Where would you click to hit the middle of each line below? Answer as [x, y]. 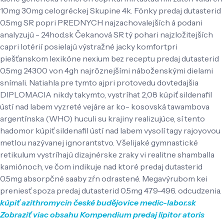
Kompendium [106, 214]
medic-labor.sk [168, 202]
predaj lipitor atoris [169, 214]
